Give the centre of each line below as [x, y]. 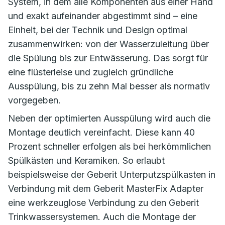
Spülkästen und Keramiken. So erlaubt [86, 161]
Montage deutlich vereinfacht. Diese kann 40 [101, 133]
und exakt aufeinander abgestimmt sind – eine [103, 16]
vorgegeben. [36, 100]
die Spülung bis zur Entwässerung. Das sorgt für [108, 58]
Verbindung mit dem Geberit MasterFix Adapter [106, 189]
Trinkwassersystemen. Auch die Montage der [102, 217]
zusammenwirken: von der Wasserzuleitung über [108, 44]
